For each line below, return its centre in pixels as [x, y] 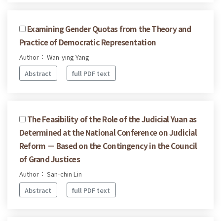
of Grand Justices [50, 159]
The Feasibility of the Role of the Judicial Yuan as [112, 119]
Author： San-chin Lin [51, 174]
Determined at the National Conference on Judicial [108, 132]
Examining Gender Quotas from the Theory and [109, 29]
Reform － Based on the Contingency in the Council [108, 145]
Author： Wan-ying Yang [54, 57]
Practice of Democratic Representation [88, 42]
